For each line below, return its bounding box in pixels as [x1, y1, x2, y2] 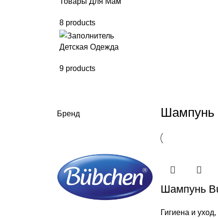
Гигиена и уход [161, 208, 214, 217]
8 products [59, 18, 95, 27]
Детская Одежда [59, 42, 119, 51]
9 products [59, 64, 95, 73]
